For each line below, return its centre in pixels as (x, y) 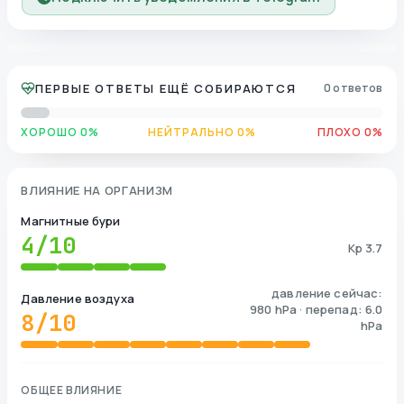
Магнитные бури (71, 220)
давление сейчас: (327, 293)
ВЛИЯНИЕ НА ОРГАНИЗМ (97, 190)
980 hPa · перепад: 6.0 (317, 309)
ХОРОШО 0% (60, 132)
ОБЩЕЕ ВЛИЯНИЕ (72, 390)
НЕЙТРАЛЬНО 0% (202, 132)
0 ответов (353, 87)
